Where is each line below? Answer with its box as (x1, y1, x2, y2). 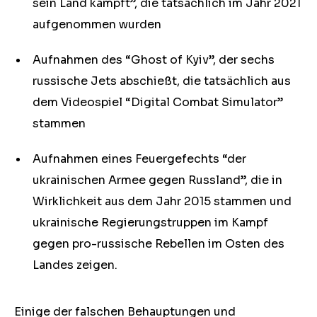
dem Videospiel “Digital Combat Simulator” (33, 95, 283, 110)
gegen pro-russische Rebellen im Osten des (33, 236, 284, 251)
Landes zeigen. (33, 258, 123, 272)
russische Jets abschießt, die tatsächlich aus (33, 74, 291, 88)
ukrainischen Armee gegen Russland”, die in (33, 173, 282, 188)
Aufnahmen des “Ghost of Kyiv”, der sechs (33, 52, 275, 67)
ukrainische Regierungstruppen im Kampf (33, 215, 268, 230)
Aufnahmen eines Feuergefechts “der (33, 151, 246, 166)
